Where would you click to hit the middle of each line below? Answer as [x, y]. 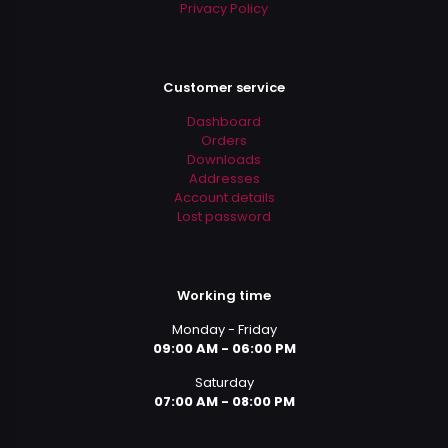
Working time [224, 296]
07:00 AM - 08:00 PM [224, 402]
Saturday [224, 383]
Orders [224, 141]
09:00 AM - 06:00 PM [224, 349]
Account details [224, 198]
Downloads [224, 160]
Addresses [224, 179]
